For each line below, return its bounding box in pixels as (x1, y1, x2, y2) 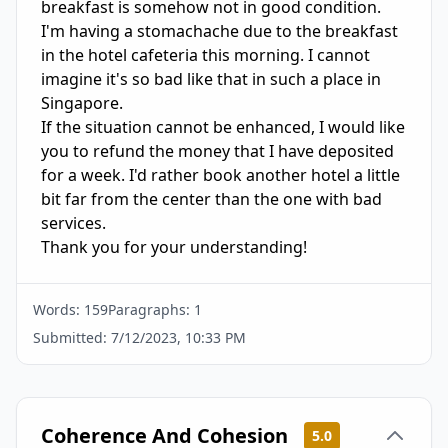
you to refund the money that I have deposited (41, 140, 394, 162)
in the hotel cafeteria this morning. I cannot (41, 44, 370, 66)
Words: (33, 300, 84, 319)
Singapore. (41, 92, 123, 114)
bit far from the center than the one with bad (41, 188, 382, 210)
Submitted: (33, 328, 107, 347)
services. (41, 212, 106, 234)
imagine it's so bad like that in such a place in (41, 68, 381, 90)
